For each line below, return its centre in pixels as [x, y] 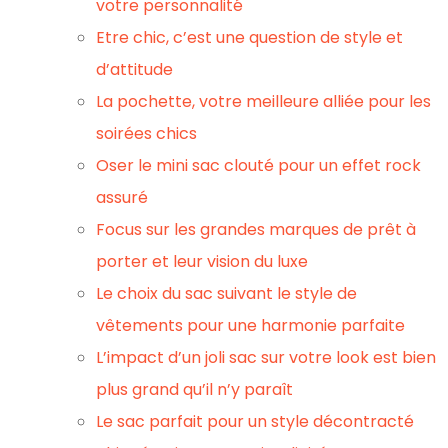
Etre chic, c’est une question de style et [249, 37]
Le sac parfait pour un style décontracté [255, 421]
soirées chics [146, 133]
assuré [122, 197]
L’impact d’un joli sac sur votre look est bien [266, 357]
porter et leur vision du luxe [202, 261]
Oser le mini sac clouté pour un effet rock [258, 165]
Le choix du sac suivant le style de [226, 293]
